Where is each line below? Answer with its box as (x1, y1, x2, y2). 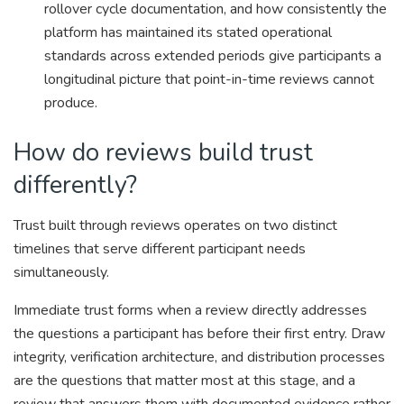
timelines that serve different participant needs (14, 238, 306, 259)
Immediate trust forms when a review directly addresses (14, 299, 367, 320)
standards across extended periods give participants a (44, 46, 382, 67)
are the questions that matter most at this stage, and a (14, 370, 355, 390)
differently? (14, 168, 137, 203)
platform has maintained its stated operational (44, 23, 333, 43)
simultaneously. (14, 262, 109, 282)
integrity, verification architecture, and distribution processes (14, 346, 385, 367)
